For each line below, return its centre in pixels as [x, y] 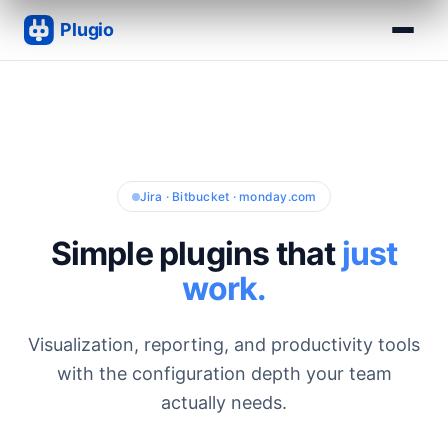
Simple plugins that [196, 253]
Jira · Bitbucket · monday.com [228, 196]
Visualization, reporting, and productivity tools [224, 344]
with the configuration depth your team [224, 373]
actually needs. [224, 402]
